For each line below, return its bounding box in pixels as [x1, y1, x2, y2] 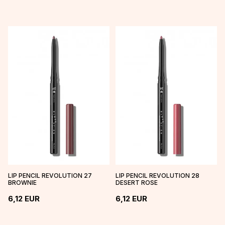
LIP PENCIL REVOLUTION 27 [8, 172, 92, 180]
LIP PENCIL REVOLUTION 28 [116, 172, 199, 180]
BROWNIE [8, 179, 37, 187]
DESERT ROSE [116, 179, 158, 187]
